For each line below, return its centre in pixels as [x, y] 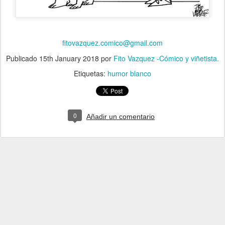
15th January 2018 [69, 58]
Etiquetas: [91, 73]
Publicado [23, 58]
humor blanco [129, 73]
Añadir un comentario [121, 116]
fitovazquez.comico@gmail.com [113, 42]
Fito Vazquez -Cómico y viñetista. [166, 58]
